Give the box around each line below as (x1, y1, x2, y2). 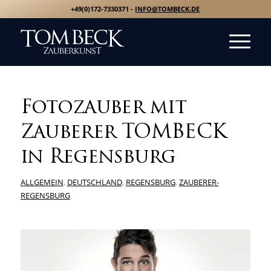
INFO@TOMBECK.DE (135, 4, 200, 13)
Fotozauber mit (20, 99, 187, 118)
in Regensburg (20, 148, 175, 168)
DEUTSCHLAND (67, 177, 122, 188)
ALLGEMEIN (20, 177, 64, 188)
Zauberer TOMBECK (20, 123, 226, 143)
